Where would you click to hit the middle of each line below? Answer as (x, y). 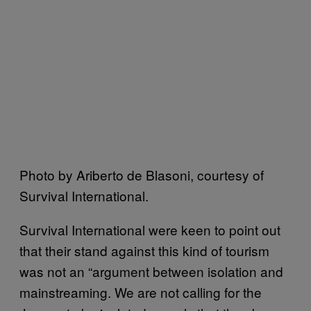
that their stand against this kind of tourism (144, 250)
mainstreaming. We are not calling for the (141, 292)
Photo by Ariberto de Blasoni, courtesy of (142, 175)
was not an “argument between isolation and (151, 271)
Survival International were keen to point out (150, 229)
